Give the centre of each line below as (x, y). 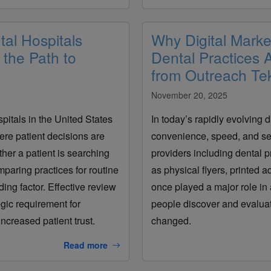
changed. (171, 220)
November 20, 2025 (189, 95)
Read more (85, 245)
